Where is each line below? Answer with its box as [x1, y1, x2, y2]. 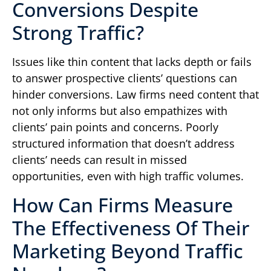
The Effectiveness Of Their [12, 214, 249, 241]
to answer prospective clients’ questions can [12, 71, 237, 86]
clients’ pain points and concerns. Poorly [12, 120, 218, 135]
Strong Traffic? [12, 19, 144, 46]
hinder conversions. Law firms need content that [12, 87, 259, 102]
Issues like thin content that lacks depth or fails [12, 54, 252, 70]
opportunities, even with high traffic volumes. [12, 169, 244, 184]
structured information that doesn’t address [12, 136, 235, 151]
